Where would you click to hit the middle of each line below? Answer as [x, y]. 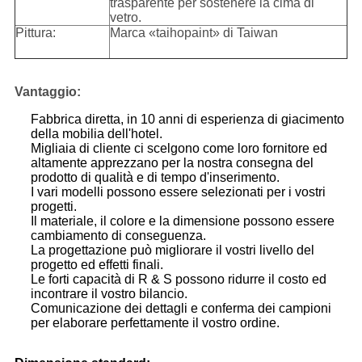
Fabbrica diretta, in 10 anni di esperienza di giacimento [187, 120]
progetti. [53, 207]
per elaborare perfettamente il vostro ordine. [155, 323]
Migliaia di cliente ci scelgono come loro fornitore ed [179, 149]
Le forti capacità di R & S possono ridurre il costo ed [178, 280]
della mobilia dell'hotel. [96, 134]
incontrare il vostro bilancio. [109, 294]
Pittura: [35, 33]
